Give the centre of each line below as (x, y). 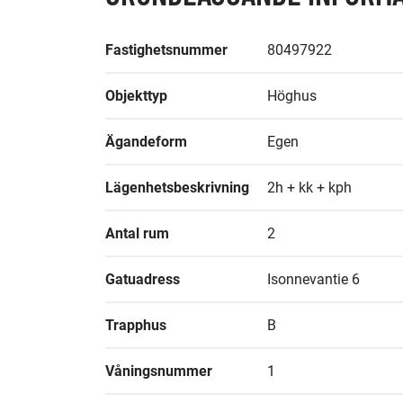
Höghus (292, 96)
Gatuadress (143, 279)
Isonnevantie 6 (313, 279)
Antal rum (137, 233)
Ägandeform (146, 142)
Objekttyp (136, 96)
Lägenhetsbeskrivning (177, 188)
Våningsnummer (159, 371)
